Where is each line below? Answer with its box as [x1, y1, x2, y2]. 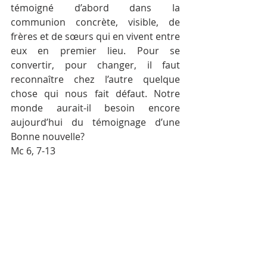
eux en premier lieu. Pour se [11, 44, 180, 57]
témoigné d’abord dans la [11, 1, 180, 14]
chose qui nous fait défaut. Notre [11, 87, 180, 100]
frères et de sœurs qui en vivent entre [11, 30, 180, 43]
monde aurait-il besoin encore [11, 101, 180, 114]
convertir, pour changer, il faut [11, 58, 180, 72]
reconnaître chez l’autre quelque [11, 73, 180, 86]
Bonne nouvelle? [11, 130, 85, 143]
